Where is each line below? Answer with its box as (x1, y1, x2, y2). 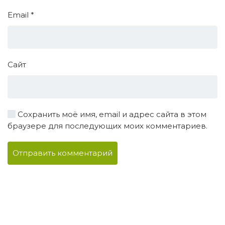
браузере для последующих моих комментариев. (8, 121, 207, 131)
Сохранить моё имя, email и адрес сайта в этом (16, 109, 206, 119)
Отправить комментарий (13, 148, 113, 158)
